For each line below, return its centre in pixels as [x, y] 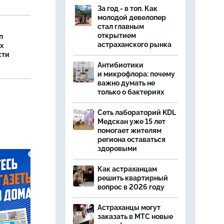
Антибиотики [120, 65]
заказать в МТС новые [135, 216]
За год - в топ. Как [127, 8]
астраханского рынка [134, 44]
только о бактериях [131, 92]
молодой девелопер [132, 17]
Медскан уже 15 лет [131, 121]
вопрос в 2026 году [131, 187]
